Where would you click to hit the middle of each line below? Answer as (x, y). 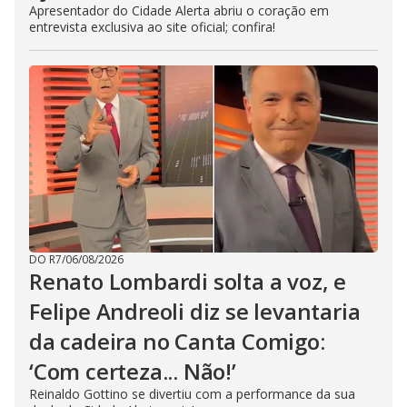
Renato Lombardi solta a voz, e (188, 281)
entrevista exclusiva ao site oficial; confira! (152, 27)
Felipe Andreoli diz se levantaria (195, 311)
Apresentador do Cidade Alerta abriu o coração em (179, 10)
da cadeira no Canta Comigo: (177, 341)
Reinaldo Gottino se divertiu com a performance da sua (192, 394)
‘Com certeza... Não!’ (133, 371)
